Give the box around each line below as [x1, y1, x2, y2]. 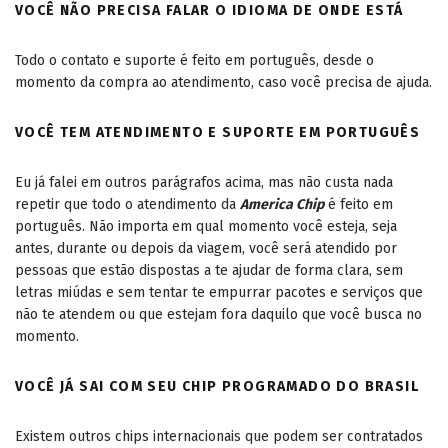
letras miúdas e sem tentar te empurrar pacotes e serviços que [15, 283, 423, 301]
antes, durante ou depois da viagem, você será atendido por [15, 239, 397, 257]
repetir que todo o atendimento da [15, 195, 240, 213]
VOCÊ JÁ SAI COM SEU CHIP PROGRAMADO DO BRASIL [15, 377, 420, 395]
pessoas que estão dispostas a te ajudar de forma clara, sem [15, 261, 403, 279]
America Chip [240, 195, 324, 213]
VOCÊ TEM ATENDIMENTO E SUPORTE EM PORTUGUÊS [15, 123, 421, 141]
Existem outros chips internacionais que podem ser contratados [15, 427, 423, 445]
